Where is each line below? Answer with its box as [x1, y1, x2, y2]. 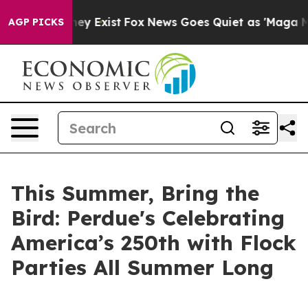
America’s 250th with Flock [11, 230, 296, 256]
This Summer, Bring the [11, 180, 259, 206]
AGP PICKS [8, 16, 64, 28]
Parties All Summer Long [11, 254, 274, 280]
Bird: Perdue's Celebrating [11, 205, 285, 231]
